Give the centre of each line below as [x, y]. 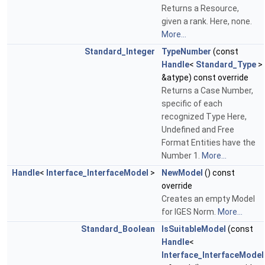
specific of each [192, 104]
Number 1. [182, 156]
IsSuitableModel [194, 229]
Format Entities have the [209, 143]
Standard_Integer [120, 52]
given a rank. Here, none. [207, 22]
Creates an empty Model [208, 199]
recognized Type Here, [204, 117]
